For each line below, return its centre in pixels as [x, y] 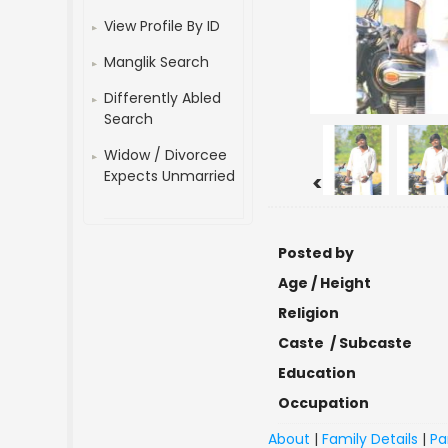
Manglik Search [157, 62]
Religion [309, 313]
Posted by [316, 253]
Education [317, 373]
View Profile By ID [162, 26]
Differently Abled [163, 98]
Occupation [324, 403]
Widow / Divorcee [166, 155]
